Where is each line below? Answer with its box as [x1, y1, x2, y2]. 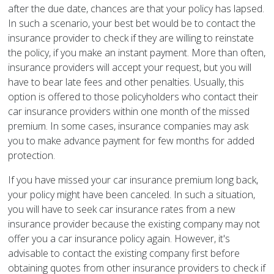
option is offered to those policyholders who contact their [8, 90, 259, 104]
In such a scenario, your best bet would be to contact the [8, 17, 256, 31]
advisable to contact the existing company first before [8, 246, 240, 261]
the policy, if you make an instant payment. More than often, [8, 46, 266, 60]
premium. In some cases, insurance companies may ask [8, 119, 249, 133]
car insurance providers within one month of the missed [8, 105, 250, 119]
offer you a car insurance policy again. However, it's [8, 232, 231, 246]
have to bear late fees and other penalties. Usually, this [8, 75, 245, 89]
